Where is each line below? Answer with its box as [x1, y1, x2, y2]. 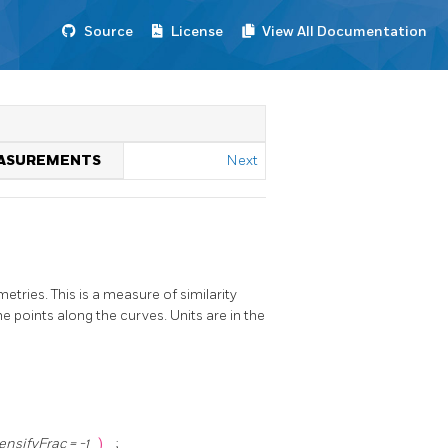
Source [84, 23, 133, 40]
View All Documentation [262, 23, 427, 40]
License [171, 23, 223, 40]
